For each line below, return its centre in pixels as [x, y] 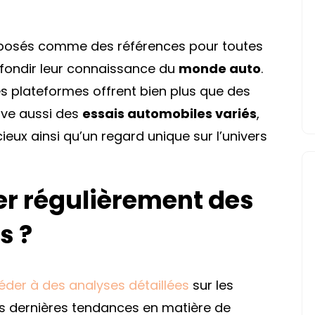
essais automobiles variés [169, 113]
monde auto [220, 68]
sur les [211, 285]
